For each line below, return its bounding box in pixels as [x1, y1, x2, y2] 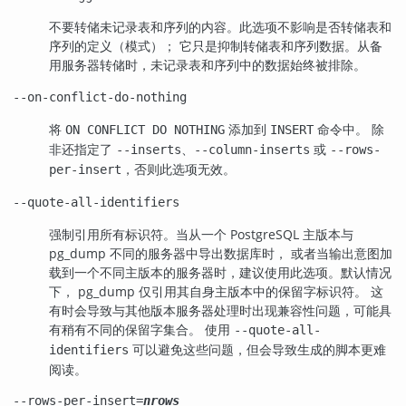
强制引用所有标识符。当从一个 [49, 225, 230, 243]
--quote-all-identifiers [13, 194, 179, 209]
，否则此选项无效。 [121, 160, 236, 179]
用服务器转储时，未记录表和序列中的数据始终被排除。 [49, 56, 366, 74]
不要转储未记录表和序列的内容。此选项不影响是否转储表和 [49, 18, 391, 36]
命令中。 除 [314, 121, 384, 139]
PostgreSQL [230, 225, 299, 243]
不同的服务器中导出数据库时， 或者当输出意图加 [106, 244, 392, 262]
